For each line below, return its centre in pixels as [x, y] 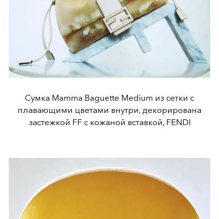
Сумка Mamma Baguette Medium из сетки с [109, 98]
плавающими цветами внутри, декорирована [109, 110]
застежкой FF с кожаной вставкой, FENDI [109, 122]
